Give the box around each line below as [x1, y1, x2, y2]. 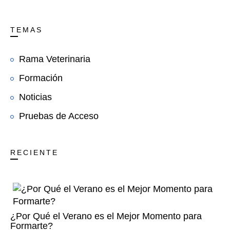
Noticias [19, 91, 52, 102]
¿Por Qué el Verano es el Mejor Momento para [10, 210, 202, 221]
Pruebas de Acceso [19, 110, 99, 121]
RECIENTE [10, 148, 59, 157]
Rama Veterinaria [19, 53, 90, 64]
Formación [19, 72, 63, 83]
